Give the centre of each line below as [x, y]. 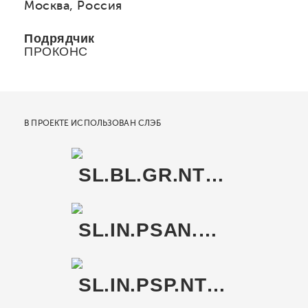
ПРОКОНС [56, 51]
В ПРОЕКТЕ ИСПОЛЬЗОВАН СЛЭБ [93, 123]
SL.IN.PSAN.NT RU [207, 230]
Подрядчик [60, 38]
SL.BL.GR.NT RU [214, 175]
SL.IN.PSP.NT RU [216, 285]
